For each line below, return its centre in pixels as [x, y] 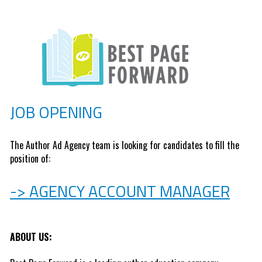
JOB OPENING [56, 112]
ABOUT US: [31, 237]
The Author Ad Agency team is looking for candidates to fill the [124, 145]
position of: [31, 159]
